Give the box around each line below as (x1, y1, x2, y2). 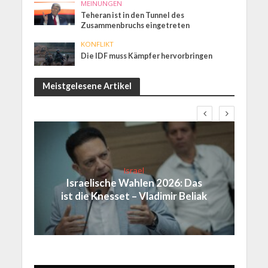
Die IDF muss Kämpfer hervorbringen (81, 51, 213, 61)
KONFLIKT (81, 39, 114, 49)
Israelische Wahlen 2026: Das (66, 176, 202, 189)
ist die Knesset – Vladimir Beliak (61, 189, 207, 202)
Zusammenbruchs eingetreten (81, 21, 190, 31)
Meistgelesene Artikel (42, 81, 132, 92)
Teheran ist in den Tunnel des (81, 11, 185, 20)
